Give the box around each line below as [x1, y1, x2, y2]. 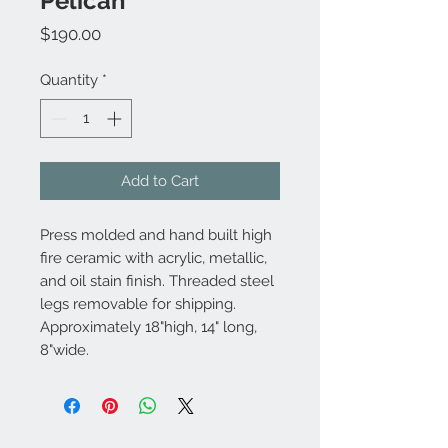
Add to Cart [121, 171, 199, 190]
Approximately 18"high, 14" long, [40, 317, 257, 336]
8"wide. [40, 340, 89, 359]
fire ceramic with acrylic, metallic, [40, 248, 267, 267]
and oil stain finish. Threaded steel [40, 271, 274, 290]
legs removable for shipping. [40, 294, 236, 313]
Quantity [40, 71, 98, 89]
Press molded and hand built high [40, 225, 272, 244]
